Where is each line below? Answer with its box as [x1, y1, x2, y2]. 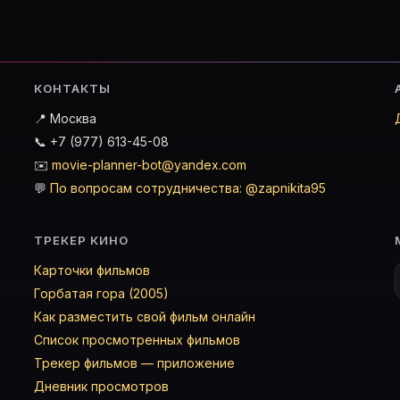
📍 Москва [34, 111, 96, 126]
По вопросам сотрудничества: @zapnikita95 [50, 180, 326, 196]
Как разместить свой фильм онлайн [34, 309, 255, 324]
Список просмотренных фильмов [34, 332, 240, 347]
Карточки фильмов [34, 262, 150, 278]
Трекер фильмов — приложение [34, 355, 235, 371]
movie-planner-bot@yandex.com [52, 157, 246, 172]
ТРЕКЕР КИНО [34, 233, 129, 247]
